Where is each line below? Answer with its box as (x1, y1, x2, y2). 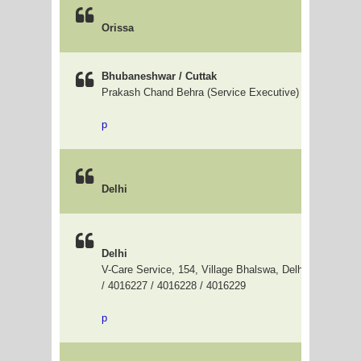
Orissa (102, 22, 134, 34)
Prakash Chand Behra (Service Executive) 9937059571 (102, 86, 359, 98)
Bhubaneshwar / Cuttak (102, 70, 217, 82)
